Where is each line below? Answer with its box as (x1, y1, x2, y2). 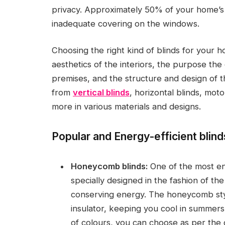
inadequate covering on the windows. (52, 18, 199, 29)
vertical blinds (73, 87, 130, 98)
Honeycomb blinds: (71, 161, 148, 172)
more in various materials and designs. (52, 101, 201, 112)
